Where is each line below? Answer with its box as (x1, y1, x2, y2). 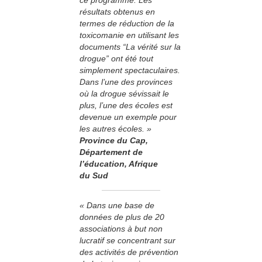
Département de (80, 147, 143, 157)
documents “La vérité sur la (80, 42, 181, 51)
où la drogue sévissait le (80, 88, 169, 98)
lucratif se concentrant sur (80, 235, 175, 245)
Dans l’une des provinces (80, 77, 173, 87)
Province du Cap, (80, 135, 148, 145)
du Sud (80, 170, 108, 180)
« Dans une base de (80, 200, 154, 210)
